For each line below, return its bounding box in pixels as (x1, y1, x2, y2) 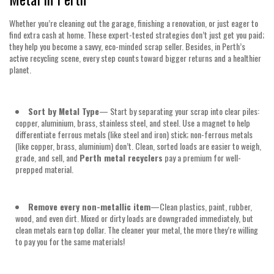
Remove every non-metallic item (28, 199, 150, 213)
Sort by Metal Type (28, 104, 99, 117)
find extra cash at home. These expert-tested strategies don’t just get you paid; (9, 28, 264, 41)
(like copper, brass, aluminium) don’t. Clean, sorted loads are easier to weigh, (15, 139, 261, 152)
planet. (9, 62, 31, 76)
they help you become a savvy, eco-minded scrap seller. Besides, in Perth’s (9, 39, 245, 53)
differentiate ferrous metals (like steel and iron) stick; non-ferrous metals (15, 127, 253, 141)
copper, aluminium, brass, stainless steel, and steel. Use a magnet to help (15, 116, 250, 129)
